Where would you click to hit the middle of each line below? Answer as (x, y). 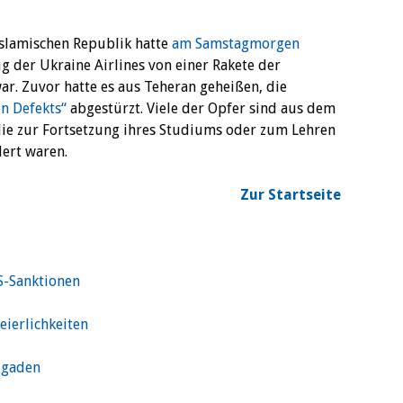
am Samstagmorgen (236, 44)
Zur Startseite (291, 195)
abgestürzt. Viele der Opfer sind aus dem (201, 109)
